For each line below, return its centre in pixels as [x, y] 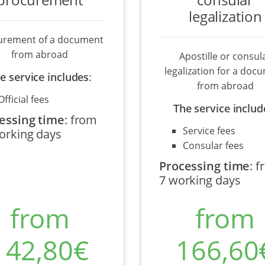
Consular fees [213, 146]
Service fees [209, 131]
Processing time [204, 166]
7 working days [200, 180]
